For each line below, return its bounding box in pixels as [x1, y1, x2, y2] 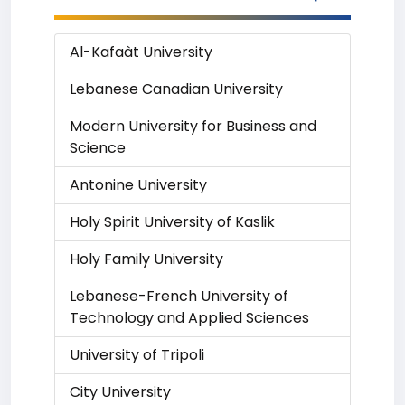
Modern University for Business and [70, 116, 316, 137]
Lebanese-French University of [70, 286, 288, 306]
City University [70, 381, 171, 402]
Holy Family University [70, 249, 223, 269]
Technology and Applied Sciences [70, 307, 309, 328]
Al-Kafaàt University [70, 42, 212, 62]
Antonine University [70, 174, 207, 195]
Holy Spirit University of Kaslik [70, 212, 275, 232]
